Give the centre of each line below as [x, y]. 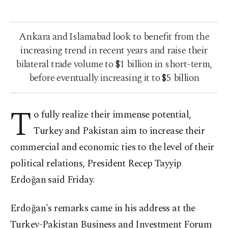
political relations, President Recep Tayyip [96, 164]
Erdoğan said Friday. [52, 180]
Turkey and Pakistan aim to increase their [119, 131]
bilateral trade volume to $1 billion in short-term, [114, 64]
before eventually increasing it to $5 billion [114, 78]
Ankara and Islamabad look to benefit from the [114, 37]
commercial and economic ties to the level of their [112, 147]
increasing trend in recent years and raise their [114, 50]
